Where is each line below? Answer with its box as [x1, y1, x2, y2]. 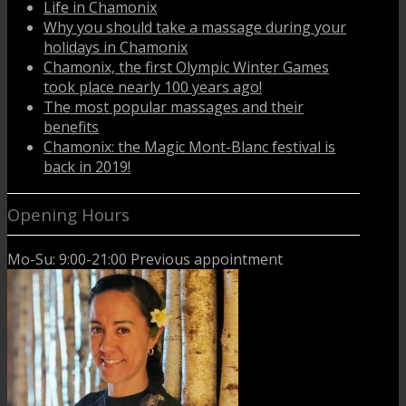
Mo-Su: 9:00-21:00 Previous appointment [7, 249, 283, 270]
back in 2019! [43, 156, 130, 177]
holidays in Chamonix [43, 36, 188, 57]
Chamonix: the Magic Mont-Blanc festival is [43, 136, 335, 157]
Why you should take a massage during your [43, 16, 346, 37]
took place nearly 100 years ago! [43, 76, 262, 97]
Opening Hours [7, 203, 130, 227]
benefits [43, 116, 99, 137]
